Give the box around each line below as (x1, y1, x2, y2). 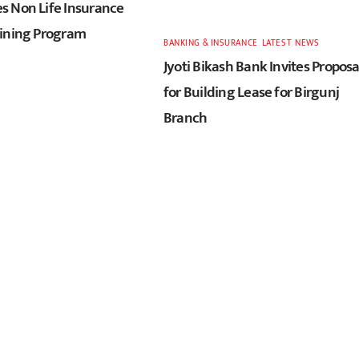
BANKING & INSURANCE (163, 34, 258, 50)
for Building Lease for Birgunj (163, 79, 339, 106)
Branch (163, 105, 208, 131)
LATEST (261, 34, 292, 50)
